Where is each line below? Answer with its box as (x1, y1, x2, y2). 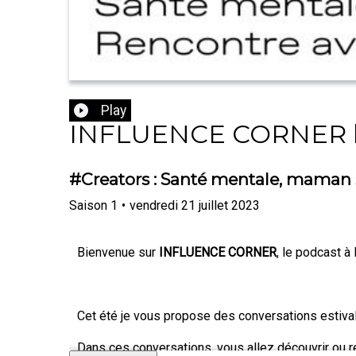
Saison (69, 197, 107, 213)
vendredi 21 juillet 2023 (130, 197, 260, 213)
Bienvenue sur (77, 244, 159, 260)
